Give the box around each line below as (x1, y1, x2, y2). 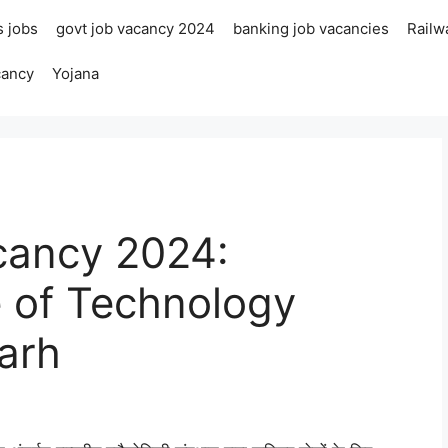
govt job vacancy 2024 (56, 19, 216, 38)
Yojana (52, 64, 100, 83)
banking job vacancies (233, 19, 390, 38)
